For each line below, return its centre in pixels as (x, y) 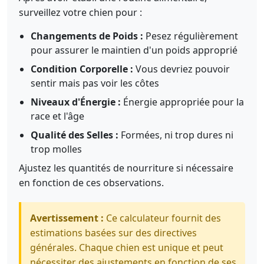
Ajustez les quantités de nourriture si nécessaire (126, 168)
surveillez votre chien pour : (80, 12)
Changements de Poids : (87, 36)
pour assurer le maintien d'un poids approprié (134, 50)
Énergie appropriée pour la (182, 102)
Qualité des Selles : (75, 135)
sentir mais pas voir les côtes (95, 83)
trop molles (56, 149)
